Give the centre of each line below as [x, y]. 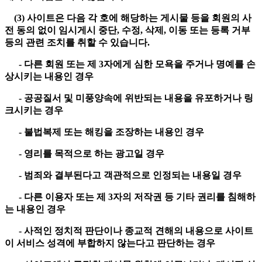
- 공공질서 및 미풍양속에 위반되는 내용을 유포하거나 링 [129, 98]
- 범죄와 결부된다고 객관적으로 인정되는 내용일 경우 [124, 175]
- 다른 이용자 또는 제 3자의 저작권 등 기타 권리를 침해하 [130, 197]
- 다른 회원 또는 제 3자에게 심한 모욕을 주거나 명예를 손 [130, 64]
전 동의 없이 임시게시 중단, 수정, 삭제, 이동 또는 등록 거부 [127, 30]
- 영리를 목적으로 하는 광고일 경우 [86, 154]
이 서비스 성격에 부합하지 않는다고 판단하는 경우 [111, 243]
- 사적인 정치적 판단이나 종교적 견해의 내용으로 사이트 [129, 231]
